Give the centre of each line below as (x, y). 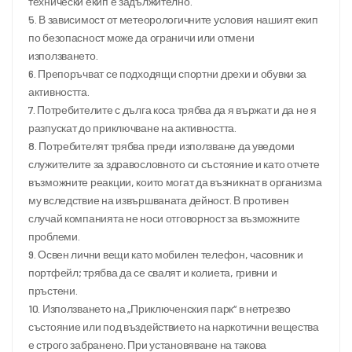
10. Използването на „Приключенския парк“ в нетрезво (159, 308)
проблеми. (54, 236)
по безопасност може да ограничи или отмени (141, 37)
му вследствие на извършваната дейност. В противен (159, 200)
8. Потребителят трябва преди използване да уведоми (162, 145)
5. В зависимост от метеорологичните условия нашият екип (173, 19)
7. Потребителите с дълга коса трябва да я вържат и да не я (172, 109)
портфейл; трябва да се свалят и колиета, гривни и (153, 272)
